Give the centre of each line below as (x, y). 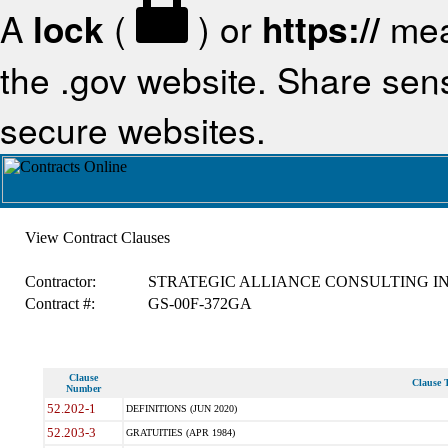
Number (83, 388)
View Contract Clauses (97, 237)
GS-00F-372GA (199, 303)
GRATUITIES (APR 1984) (180, 432)
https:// (321, 29)
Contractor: (60, 281)
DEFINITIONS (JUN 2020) (181, 408)
